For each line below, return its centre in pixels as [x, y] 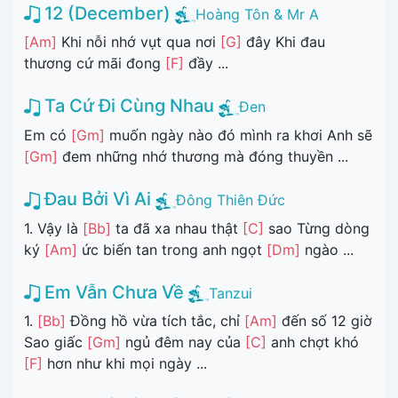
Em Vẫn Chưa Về [112, 292]
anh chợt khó [313, 342]
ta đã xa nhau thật [177, 228]
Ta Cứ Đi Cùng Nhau [127, 106]
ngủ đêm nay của [183, 342]
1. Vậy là [53, 228]
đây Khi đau [283, 42]
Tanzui [231, 293]
